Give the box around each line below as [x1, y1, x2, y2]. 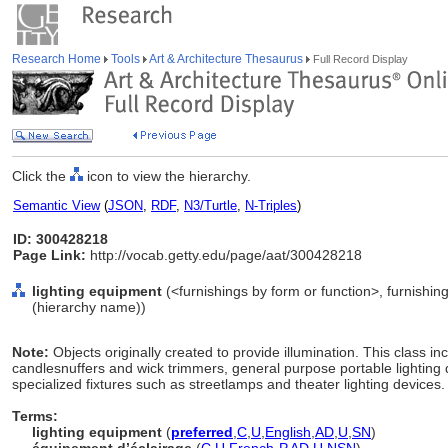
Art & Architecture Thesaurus [147, 52, 306, 66]
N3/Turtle [184, 198, 237, 213]
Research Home [12, 52, 104, 66]
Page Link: [13, 247, 86, 263]
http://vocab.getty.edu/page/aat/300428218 [86, 247, 362, 263]
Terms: [12, 408, 58, 424]
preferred [171, 424, 233, 440]
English [265, 424, 311, 440]
